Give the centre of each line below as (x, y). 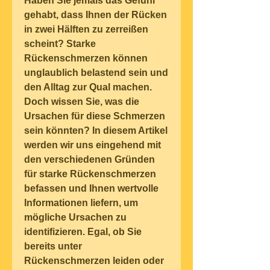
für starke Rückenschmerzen (90, 174)
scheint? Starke (60, 44)
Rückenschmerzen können (86, 58)
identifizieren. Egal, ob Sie (83, 232)
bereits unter (53, 246)
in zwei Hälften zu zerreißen (86, 30)
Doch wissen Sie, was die (82, 102)
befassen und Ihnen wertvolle (91, 189)
